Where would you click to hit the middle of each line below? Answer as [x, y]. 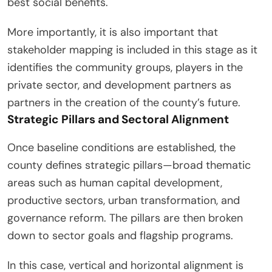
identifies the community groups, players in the [125, 68]
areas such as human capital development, [115, 183]
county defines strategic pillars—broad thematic [129, 165]
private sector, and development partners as [119, 85]
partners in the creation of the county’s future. [124, 103]
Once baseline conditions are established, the [121, 148]
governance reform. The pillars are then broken [125, 218]
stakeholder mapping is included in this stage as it [132, 50]
